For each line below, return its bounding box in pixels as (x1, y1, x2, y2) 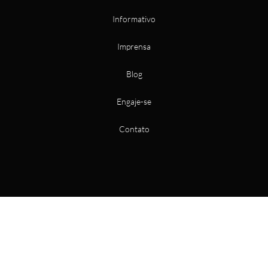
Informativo (112, 14, 156, 25)
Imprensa (117, 41, 151, 52)
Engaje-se (117, 96, 151, 107)
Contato (118, 124, 150, 135)
